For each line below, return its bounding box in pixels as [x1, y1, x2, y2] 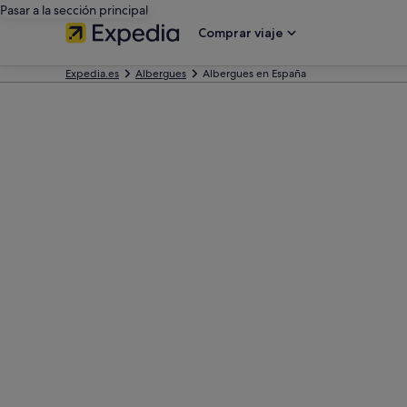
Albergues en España [203, 66, 306, 81]
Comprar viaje [198, 25, 283, 41]
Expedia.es [65, 66, 119, 81]
